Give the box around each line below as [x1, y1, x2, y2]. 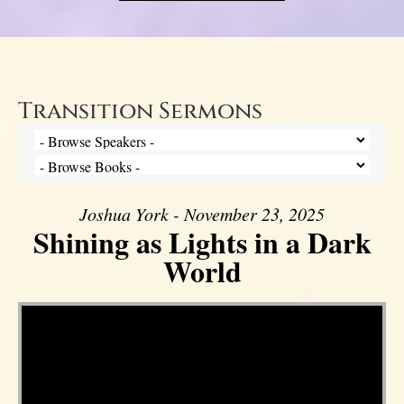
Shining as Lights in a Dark [32, 220, 372, 263]
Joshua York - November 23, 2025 [79, 201, 325, 225]
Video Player [21, 295, 65, 313]
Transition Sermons [18, 96, 262, 126]
